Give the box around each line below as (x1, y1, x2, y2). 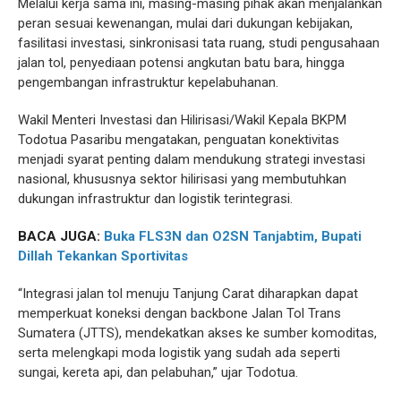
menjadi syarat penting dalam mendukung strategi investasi (18, 151, 365, 167)
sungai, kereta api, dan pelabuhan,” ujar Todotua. (18, 364, 298, 380)
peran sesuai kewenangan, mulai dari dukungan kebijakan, (18, 15, 353, 31)
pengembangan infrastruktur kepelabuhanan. (18, 74, 278, 90)
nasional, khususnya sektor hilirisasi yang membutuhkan (18, 171, 346, 187)
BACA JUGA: (18, 228, 104, 244)
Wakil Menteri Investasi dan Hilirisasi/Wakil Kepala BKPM (18, 112, 346, 128)
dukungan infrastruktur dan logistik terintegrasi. (18, 191, 293, 207)
